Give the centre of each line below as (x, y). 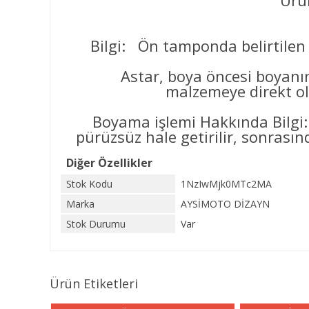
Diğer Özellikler (109, 163)
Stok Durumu (96, 224)
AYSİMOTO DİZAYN (225, 204)
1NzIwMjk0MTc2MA (226, 184)
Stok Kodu (89, 184)
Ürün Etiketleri (94, 283)
